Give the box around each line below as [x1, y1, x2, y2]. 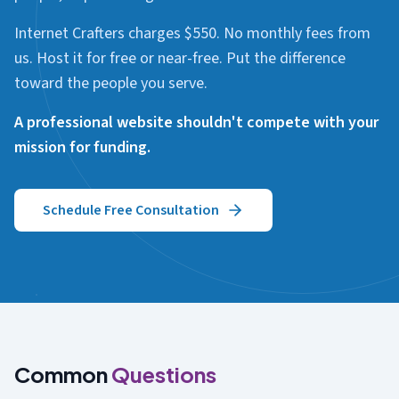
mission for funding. [14, 136, 151, 159]
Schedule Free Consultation [43, 200, 219, 220]
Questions [111, 361, 216, 387]
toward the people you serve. [14, 72, 208, 94]
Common [14, 361, 111, 387]
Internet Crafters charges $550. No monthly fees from [14, 22, 370, 45]
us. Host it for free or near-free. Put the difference [14, 47, 346, 69]
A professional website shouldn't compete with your [14, 111, 379, 134]
